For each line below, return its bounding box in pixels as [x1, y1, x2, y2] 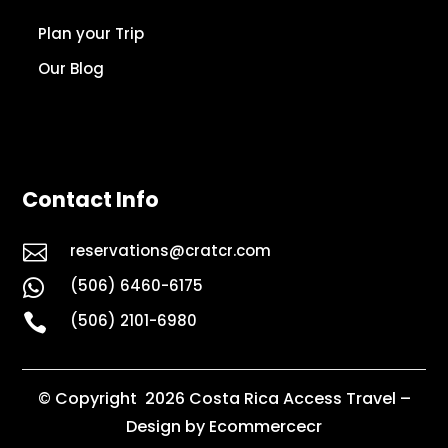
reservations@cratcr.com [69, 240, 271, 262]
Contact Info [22, 185, 160, 215]
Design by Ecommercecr [126, 415, 322, 439]
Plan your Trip [37, 22, 144, 44]
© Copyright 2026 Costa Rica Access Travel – [37, 387, 411, 411]
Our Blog [37, 57, 104, 79]
